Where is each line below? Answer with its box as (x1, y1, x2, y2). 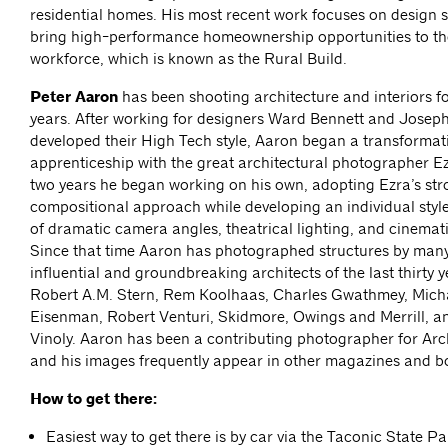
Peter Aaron (30, 87, 122, 108)
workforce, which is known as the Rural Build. (30, 49, 347, 69)
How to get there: (30, 389, 157, 410)
